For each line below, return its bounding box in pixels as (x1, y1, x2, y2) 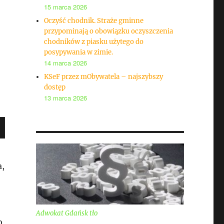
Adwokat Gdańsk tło (35, 209, 97, 218)
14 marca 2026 (44, 58, 87, 67)
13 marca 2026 (44, 93, 87, 102)
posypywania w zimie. (44, 48, 113, 56)
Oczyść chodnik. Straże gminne (44, 16, 144, 25)
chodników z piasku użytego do (44, 37, 144, 46)
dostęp (44, 83, 66, 91)
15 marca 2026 (44, 2, 87, 11)
